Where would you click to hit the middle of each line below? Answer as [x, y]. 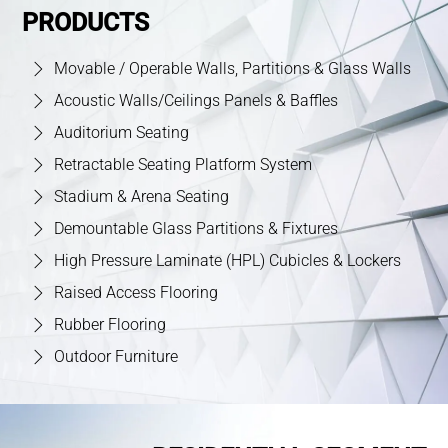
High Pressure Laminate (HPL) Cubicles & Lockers [228, 260]
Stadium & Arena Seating [142, 196]
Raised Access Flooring [136, 292]
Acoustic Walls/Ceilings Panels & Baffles [196, 100]
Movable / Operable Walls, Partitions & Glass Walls [233, 68]
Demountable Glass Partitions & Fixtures [196, 228]
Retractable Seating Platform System [183, 164]
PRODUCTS [86, 23]
